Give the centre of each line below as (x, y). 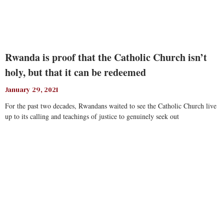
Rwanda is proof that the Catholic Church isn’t (106, 57)
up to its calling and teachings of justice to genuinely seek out (92, 116)
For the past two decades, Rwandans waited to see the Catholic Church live (111, 106)
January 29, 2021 (32, 89)
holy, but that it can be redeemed (75, 72)
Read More (20, 140)
